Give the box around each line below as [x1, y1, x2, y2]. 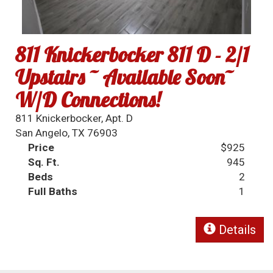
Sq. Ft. [28, 155, 60, 168]
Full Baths [28, 185, 78, 197]
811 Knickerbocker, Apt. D [15, 112, 133, 124]
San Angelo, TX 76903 [15, 126, 118, 139]
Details [216, 222, 256, 237]
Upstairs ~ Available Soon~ [15, 63, 234, 90]
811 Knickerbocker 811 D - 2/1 [15, 41, 250, 68]
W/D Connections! [15, 86, 161, 113]
